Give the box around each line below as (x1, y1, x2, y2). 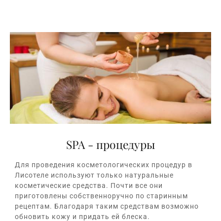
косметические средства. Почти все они (15, 181, 163, 189)
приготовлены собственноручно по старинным (15, 191, 188, 200)
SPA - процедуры (66, 136, 155, 152)
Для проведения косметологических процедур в (15, 160, 192, 169)
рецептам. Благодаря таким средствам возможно (15, 202, 199, 210)
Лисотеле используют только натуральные (15, 171, 174, 179)
